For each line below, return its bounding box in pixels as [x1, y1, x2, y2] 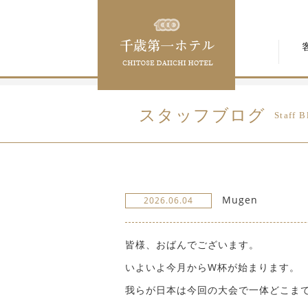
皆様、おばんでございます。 [125, 238, 259, 251]
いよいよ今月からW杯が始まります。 [125, 261, 300, 274]
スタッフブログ [139, 107, 266, 124]
